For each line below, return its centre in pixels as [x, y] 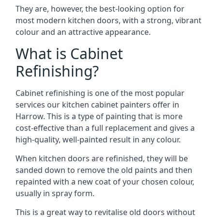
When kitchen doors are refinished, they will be [102, 158]
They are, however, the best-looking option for [100, 9]
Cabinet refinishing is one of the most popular [100, 93]
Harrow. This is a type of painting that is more [99, 116]
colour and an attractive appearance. [83, 32]
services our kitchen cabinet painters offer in [97, 105]
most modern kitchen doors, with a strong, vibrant [108, 20]
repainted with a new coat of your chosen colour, [105, 182]
